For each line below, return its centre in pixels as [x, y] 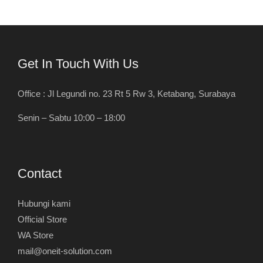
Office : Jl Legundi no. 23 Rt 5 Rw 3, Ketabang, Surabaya [127, 94]
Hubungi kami [44, 203]
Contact [40, 173]
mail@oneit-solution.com [65, 251]
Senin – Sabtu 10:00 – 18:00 [71, 118]
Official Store [42, 219]
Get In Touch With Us [78, 63]
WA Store [36, 235]
